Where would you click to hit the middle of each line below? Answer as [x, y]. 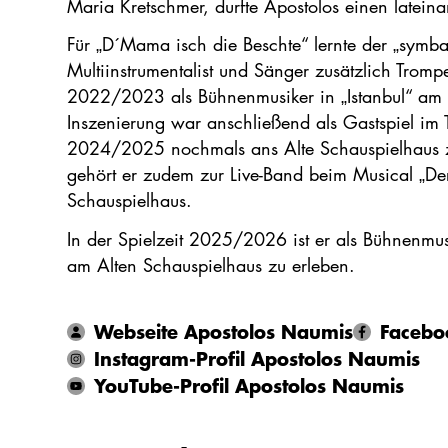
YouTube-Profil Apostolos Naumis [249, 386]
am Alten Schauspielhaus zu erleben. [211, 265]
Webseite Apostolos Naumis [224, 332]
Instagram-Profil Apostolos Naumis [257, 359]
